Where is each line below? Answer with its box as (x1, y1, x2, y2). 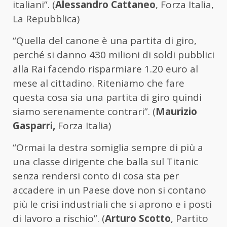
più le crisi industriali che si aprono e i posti (13, 198, 212, 211)
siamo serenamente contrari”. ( (13, 105, 156, 119)
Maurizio (156, 105, 197, 119)
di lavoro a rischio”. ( (13, 212, 105, 225)
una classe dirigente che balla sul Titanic (13, 155, 198, 169)
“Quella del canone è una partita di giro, (13, 34, 197, 48)
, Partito (171, 212, 208, 225)
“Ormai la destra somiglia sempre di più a (13, 141, 203, 155)
